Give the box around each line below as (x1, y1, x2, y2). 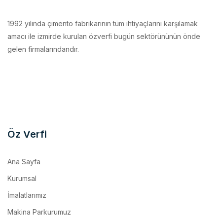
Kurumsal (7, 153, 37, 162)
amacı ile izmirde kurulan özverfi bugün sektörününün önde (7, 11, 200, 20)
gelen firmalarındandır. (7, 24, 79, 33)
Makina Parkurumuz (7, 186, 71, 195)
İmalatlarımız (7, 170, 46, 179)
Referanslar (7, 203, 45, 212)
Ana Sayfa (7, 136, 40, 145)
